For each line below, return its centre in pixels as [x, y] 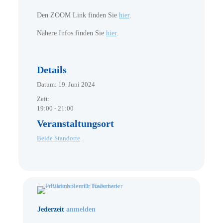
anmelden [81, 209]
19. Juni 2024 [77, 85]
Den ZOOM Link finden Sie [78, 15]
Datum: [47, 85]
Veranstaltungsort [76, 124]
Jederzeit [52, 209]
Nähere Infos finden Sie [72, 33]
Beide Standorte [59, 138]
